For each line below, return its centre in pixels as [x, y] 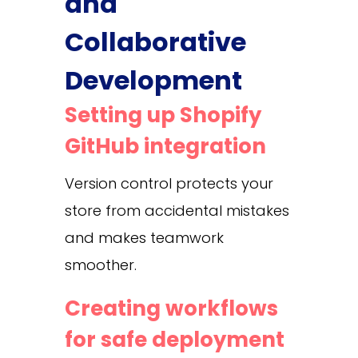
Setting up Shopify [163, 115]
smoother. [100, 265]
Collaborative [155, 42]
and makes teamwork [144, 237]
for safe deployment [174, 339]
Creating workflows [171, 308]
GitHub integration [165, 146]
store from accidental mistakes [177, 210]
